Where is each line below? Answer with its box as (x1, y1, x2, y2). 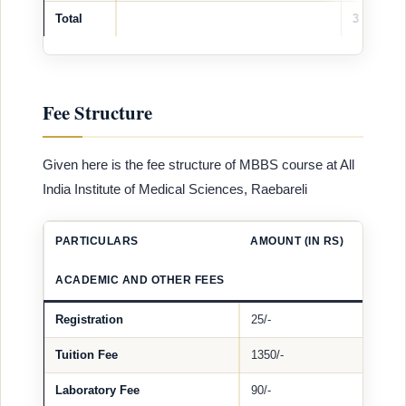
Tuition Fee (55, 348, 118, 362)
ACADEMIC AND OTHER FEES (55, 274, 225, 287)
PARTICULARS (55, 235, 139, 248)
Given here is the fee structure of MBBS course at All (43, 157, 354, 173)
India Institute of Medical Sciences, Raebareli (43, 181, 307, 198)
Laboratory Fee (55, 383, 140, 398)
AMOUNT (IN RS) (250, 235, 343, 248)
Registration (55, 313, 123, 327)
